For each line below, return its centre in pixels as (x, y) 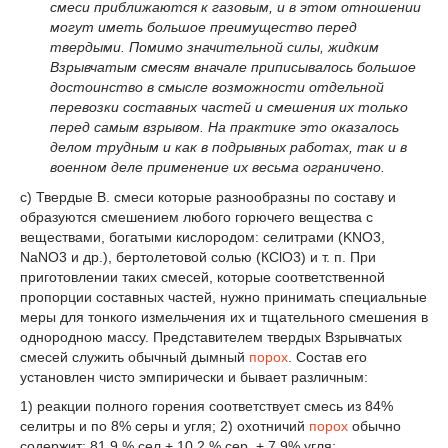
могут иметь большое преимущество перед (203, 26)
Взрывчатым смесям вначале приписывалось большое (233, 66)
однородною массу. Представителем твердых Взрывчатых (211, 336)
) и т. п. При (338, 256)
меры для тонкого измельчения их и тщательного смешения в (224, 316)
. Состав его (327, 356)
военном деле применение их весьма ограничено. (217, 166)
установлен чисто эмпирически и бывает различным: (194, 376)
